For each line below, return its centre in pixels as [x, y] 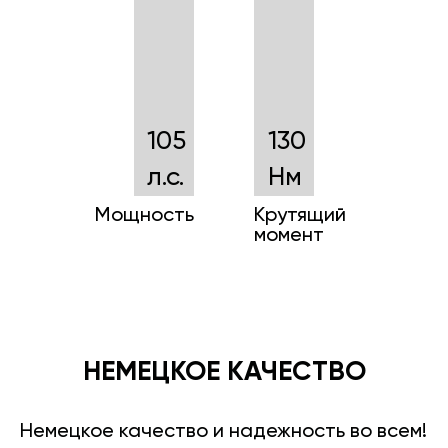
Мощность [144, 216]
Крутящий [300, 216]
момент [289, 236]
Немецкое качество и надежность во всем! [223, 432]
